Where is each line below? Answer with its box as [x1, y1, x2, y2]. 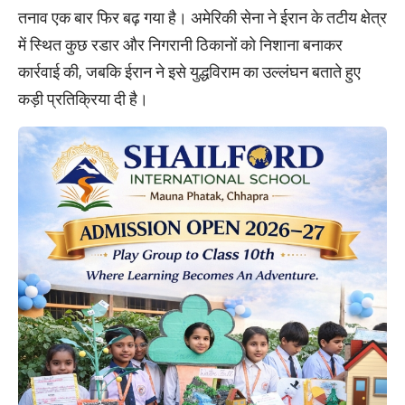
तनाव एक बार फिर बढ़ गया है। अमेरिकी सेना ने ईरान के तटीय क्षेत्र [18, 6, 387, 27]
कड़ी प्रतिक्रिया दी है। [18, 88, 148, 108]
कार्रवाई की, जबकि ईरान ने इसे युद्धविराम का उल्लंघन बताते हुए [18, 61, 361, 81]
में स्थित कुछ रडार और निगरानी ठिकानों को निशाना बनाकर [18, 33, 343, 54]
